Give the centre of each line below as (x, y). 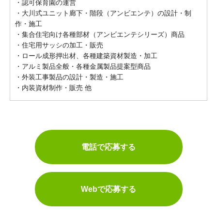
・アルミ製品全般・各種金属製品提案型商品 (83, 66)
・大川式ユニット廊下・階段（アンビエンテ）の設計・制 (103, 13)
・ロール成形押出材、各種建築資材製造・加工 (86, 56)
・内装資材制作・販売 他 (53, 88)
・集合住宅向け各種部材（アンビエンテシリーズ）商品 (100, 34)
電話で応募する (108, 147)
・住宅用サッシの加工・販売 (59, 45)
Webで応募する (108, 189)
